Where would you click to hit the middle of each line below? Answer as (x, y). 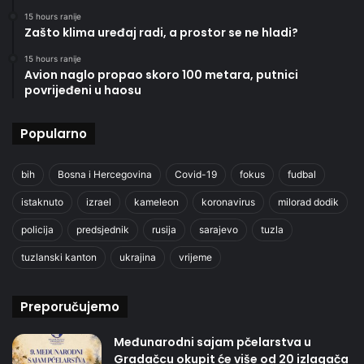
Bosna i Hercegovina (105, 175)
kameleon (156, 202)
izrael (99, 202)
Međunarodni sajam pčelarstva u (212, 342)
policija (37, 230)
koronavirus (228, 202)
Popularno (54, 134)
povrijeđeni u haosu (83, 91)
